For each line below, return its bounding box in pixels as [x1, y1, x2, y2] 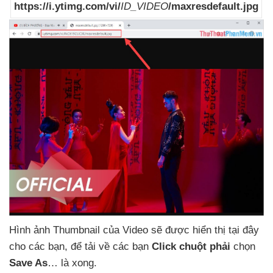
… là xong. [48, 257, 97, 269]
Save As [9, 257, 48, 269]
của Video [103, 224, 151, 236]
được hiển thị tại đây [165, 224, 259, 236]
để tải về [71, 240, 113, 252]
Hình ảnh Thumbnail [9, 224, 103, 236]
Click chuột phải [152, 240, 230, 252]
